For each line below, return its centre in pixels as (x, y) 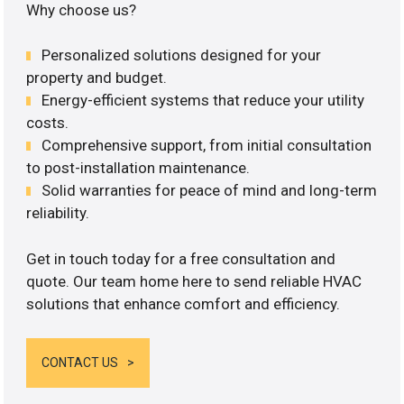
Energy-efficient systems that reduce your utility (203, 101)
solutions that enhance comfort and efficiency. (184, 303)
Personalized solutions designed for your (182, 55)
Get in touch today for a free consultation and (181, 258)
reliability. (58, 213)
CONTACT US (80, 363)
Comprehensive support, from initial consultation (207, 146)
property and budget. (97, 78)
